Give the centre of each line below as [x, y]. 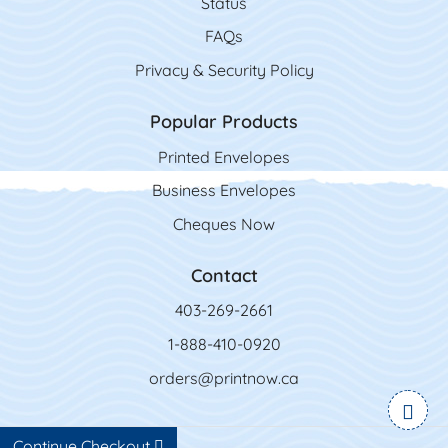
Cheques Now [224, 223]
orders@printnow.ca [224, 377]
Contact [224, 275]
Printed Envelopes [224, 156]
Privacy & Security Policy [224, 70]
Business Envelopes [224, 190]
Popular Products [224, 121]
